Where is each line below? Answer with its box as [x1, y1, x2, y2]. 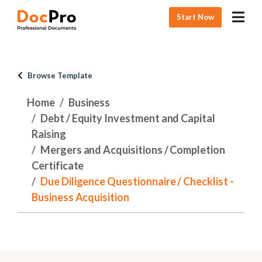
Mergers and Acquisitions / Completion [40, 143, 225, 156]
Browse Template [27, 71, 92, 80]
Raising [32, 127, 66, 140]
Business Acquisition [32, 191, 129, 204]
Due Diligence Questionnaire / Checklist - [40, 175, 234, 188]
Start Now [177, 12, 215, 22]
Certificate [32, 159, 84, 172]
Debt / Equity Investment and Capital [40, 112, 216, 125]
